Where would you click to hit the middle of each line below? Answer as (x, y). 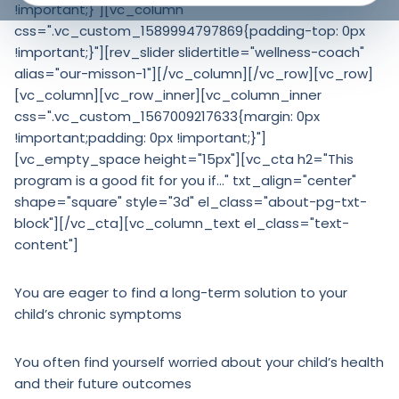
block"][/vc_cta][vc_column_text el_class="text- (182, 223)
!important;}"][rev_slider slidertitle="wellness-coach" (189, 52)
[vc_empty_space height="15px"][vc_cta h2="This (184, 159)
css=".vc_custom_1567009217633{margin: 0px (167, 116)
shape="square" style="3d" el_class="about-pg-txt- (191, 202)
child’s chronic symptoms (98, 314)
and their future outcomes (103, 383)
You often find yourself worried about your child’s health (199, 362)
